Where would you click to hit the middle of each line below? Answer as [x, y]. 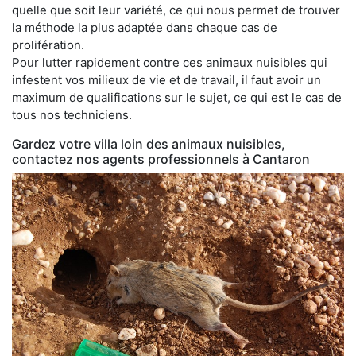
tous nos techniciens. [72, 114]
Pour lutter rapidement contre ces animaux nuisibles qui [170, 62]
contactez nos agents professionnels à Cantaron [161, 159]
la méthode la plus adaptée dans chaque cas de [145, 27]
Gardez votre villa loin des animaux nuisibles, [149, 143]
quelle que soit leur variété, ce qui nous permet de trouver [176, 10]
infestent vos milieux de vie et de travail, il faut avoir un [166, 79]
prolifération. [48, 44]
